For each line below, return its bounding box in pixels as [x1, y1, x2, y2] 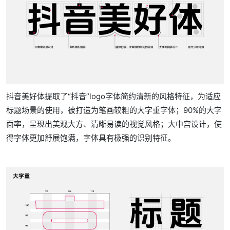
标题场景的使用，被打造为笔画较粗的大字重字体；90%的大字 [6, 105, 222, 116]
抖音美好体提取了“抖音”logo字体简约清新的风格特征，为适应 [6, 91, 221, 102]
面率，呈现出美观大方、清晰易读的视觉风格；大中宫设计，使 [6, 119, 222, 129]
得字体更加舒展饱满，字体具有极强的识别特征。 [6, 133, 176, 143]
